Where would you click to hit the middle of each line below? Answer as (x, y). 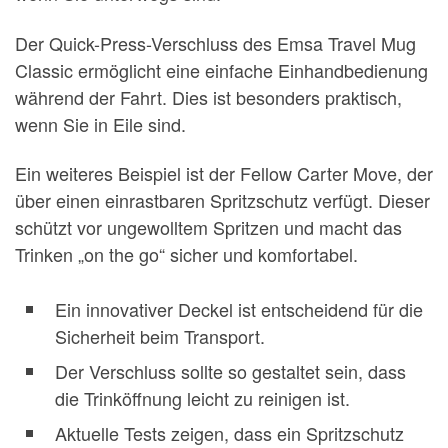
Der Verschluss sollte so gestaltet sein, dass (230, 371)
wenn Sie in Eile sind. (100, 123)
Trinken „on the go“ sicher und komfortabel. (186, 254)
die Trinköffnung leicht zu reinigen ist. (202, 398)
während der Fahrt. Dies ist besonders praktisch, (208, 96)
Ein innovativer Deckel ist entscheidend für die (239, 309)
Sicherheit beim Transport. (160, 336)
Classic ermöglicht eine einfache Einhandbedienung (221, 69)
